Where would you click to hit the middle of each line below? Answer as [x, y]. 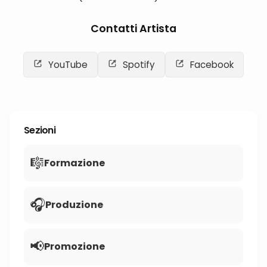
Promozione [74, 246]
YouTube [66, 65]
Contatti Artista [133, 29]
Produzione [74, 205]
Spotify [138, 65]
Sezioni [40, 130]
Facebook [211, 65]
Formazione [74, 163]
